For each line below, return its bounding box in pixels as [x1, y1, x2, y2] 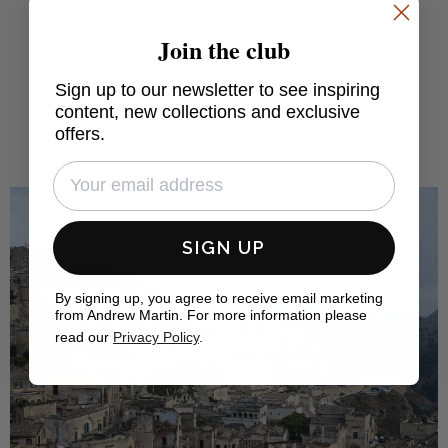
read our [55, 328, 113, 345]
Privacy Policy [113, 328, 199, 345]
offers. [55, 123, 105, 144]
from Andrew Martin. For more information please [55, 306, 367, 323]
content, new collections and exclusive [55, 101, 360, 122]
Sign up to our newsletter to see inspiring [55, 79, 380, 100]
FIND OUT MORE [171, 39, 277, 49]
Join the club [158, 31, 290, 67]
